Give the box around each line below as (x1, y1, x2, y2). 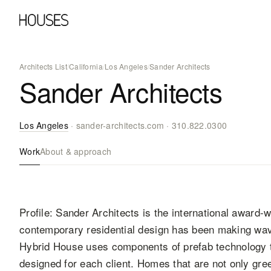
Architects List (19, 61, 67, 71)
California (69, 61, 103, 71)
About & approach (40, 145, 112, 157)
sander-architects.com (76, 119, 165, 131)
